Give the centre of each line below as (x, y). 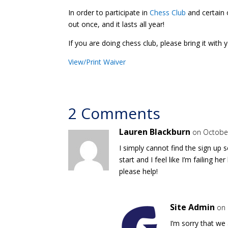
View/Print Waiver (97, 62)
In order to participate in (109, 13)
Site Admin (193, 207)
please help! (139, 172)
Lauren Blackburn (155, 132)
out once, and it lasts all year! (117, 24)
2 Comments (115, 113)
